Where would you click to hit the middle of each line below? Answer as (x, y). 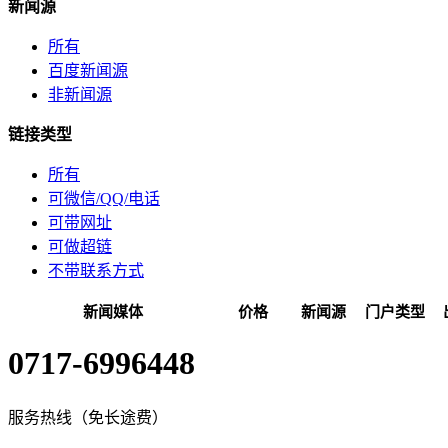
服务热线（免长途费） (88, 417)
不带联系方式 (96, 270)
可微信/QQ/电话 (104, 198)
